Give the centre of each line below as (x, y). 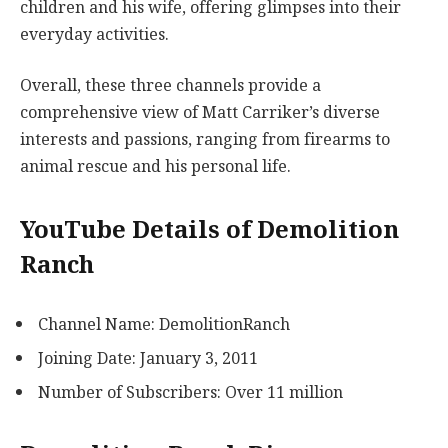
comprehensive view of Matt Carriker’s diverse (200, 113)
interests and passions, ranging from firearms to (205, 140)
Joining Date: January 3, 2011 (148, 359)
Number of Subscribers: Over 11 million (190, 393)
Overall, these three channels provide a (170, 86)
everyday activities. (94, 34)
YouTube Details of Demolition (209, 229)
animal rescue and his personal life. (155, 167)
